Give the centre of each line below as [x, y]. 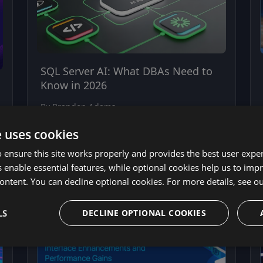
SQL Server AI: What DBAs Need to [127, 71]
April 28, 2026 [68, 120]
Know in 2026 [74, 85]
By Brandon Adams [78, 107]
